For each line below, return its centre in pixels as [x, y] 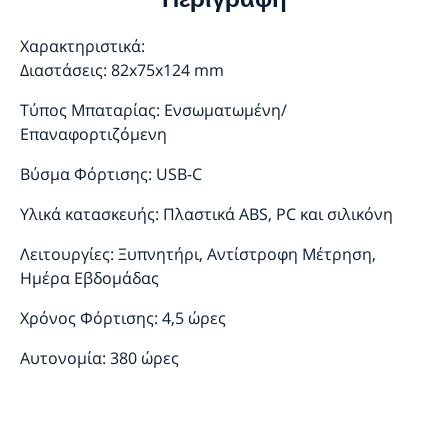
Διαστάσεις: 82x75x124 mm [122, 70]
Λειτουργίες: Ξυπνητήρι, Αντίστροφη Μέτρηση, [198, 254]
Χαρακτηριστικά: [82, 46]
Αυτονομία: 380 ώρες [99, 358]
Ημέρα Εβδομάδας [89, 278]
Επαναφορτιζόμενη [93, 134]
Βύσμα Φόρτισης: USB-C [111, 174]
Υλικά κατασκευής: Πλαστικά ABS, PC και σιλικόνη [206, 214]
